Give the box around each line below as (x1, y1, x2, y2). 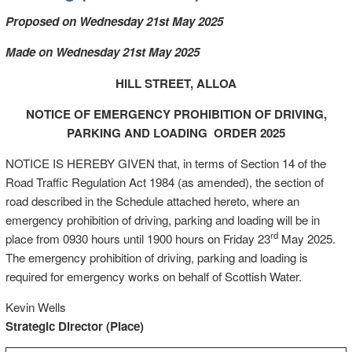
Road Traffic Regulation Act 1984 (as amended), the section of (5, 173, 324, 190)
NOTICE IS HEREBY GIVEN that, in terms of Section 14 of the (5, 154, 326, 171)
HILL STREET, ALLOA (115, 74, 236, 92)
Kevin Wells (5, 299, 66, 316)
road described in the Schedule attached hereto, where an (5, 192, 299, 209)
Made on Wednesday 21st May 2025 (5, 43, 200, 61)
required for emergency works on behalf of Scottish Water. (5, 267, 302, 284)
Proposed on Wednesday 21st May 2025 (5, 13, 223, 31)
